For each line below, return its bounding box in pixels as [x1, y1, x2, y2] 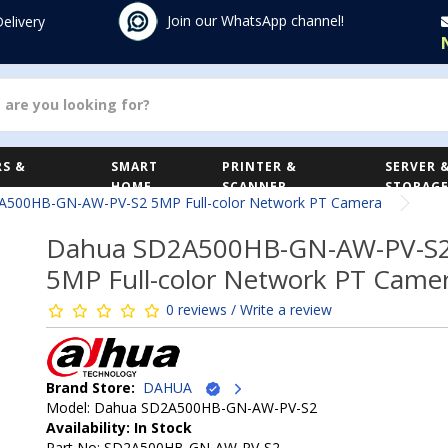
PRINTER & [222, 158, 298, 175]
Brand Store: [46, 377, 135, 397]
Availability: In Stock [46, 418, 192, 438]
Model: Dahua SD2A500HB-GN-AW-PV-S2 [46, 398, 317, 418]
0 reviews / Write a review [166, 299, 332, 319]
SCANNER [222, 178, 288, 195]
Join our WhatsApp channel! [166, 10, 344, 30]
